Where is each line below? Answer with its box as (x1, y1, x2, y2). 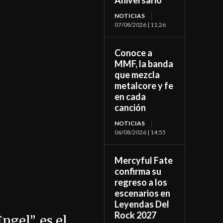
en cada (114, 91, 146, 103)
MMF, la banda (114, 58, 174, 70)
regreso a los (114, 177, 168, 188)
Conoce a (114, 47, 153, 59)
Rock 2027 (114, 210, 157, 221)
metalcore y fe (114, 80, 174, 92)
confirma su (114, 166, 162, 177)
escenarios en (114, 188, 171, 199)
